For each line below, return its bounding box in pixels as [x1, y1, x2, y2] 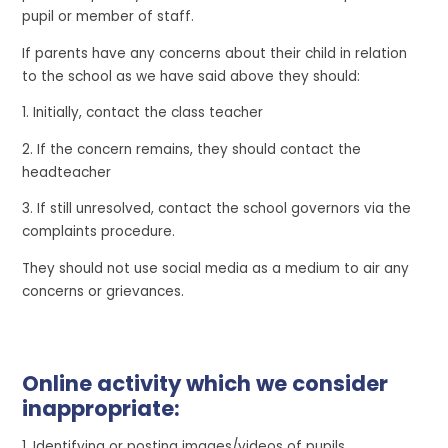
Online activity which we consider [22, 369, 389, 399]
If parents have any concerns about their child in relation [22, 43, 408, 63]
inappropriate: [22, 394, 181, 424]
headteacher [22, 162, 112, 182]
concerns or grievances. [22, 282, 185, 302]
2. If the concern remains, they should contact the [22, 139, 362, 159]
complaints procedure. [22, 222, 176, 242]
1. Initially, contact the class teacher [22, 103, 264, 123]
